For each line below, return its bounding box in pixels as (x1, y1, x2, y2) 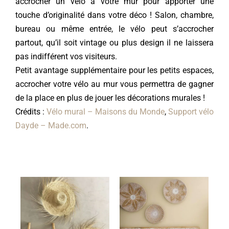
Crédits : (15, 107, 47, 117)
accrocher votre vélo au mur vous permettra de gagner (15, 79, 214, 89)
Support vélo (168, 107, 214, 117)
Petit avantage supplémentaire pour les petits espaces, (15, 65, 214, 76)
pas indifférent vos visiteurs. (15, 52, 117, 62)
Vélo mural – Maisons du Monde (47, 107, 165, 117)
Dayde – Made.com (15, 121, 86, 131)
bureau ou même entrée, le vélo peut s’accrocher (15, 24, 214, 34)
